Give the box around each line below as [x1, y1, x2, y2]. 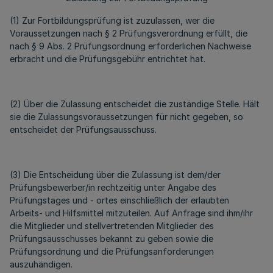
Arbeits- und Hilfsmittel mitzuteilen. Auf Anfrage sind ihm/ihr [10, 208, 253, 218]
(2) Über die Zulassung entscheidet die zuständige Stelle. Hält [10, 99, 260, 109]
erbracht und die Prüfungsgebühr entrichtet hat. [10, 54, 205, 64]
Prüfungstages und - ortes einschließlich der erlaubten [10, 195, 229, 205]
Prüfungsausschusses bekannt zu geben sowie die [10, 233, 213, 244]
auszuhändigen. [10, 259, 73, 269]
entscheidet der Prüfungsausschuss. [10, 124, 157, 135]
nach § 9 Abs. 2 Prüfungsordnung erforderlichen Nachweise [10, 41, 251, 51]
